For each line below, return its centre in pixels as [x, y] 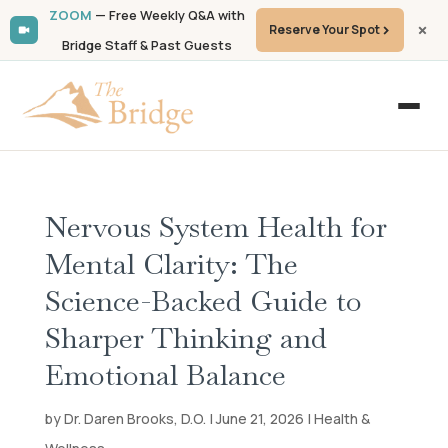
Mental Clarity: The [171, 264]
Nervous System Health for [215, 227]
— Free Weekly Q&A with [168, 15]
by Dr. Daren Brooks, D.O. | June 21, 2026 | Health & [207, 418]
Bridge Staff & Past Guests [147, 45]
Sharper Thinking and [185, 338]
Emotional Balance [165, 375]
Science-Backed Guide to [203, 301]
